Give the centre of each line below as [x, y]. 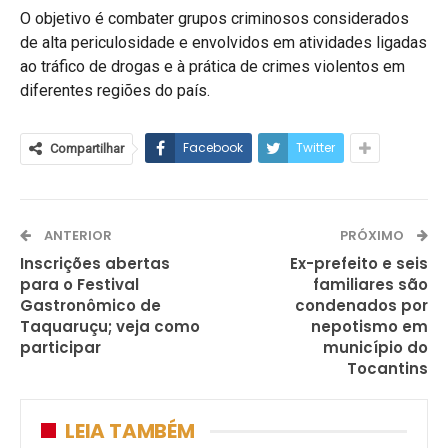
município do [375, 347]
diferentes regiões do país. [115, 90]
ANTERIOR [76, 235]
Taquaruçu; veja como [110, 326]
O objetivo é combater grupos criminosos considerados [214, 18]
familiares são [370, 284]
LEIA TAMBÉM [130, 430]
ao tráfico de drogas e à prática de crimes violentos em [212, 66]
